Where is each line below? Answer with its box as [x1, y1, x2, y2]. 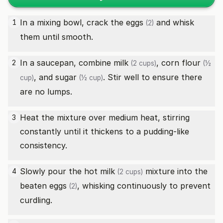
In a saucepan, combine [20, 58, 113, 68]
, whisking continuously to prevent [77, 181, 211, 191]
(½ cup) [77, 74, 103, 82]
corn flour [161, 58, 201, 68]
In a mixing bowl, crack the [20, 17, 126, 27]
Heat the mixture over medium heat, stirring [20, 112, 190, 122]
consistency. [20, 140, 67, 150]
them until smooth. [20, 32, 93, 42]
